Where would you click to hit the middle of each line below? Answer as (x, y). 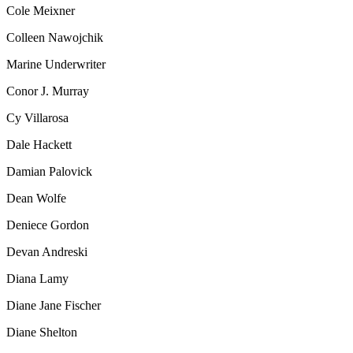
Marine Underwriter (56, 64)
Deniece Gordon (48, 225)
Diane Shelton (42, 332)
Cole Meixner (41, 10)
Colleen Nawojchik (55, 37)
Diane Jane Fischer (54, 305)
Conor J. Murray (48, 91)
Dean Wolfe (36, 198)
